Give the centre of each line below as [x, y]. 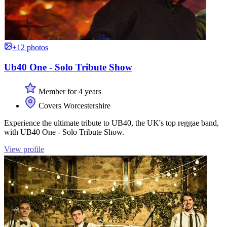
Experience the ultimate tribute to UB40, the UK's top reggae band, [111, 123]
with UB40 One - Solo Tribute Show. [64, 132]
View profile [24, 149]
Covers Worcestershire [73, 106]
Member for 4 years [69, 92]
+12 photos [30, 47]
